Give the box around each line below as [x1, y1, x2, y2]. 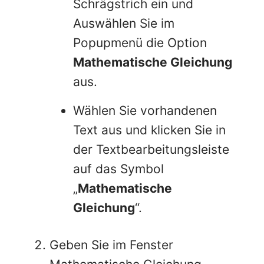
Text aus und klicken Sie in [73, 123, 226, 138]
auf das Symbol [73, 161, 164, 177]
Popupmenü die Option [73, 35, 207, 50]
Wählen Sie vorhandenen [73, 103, 217, 118]
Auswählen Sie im [73, 15, 174, 31]
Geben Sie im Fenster [49, 237, 173, 253]
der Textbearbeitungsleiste [73, 142, 229, 157]
